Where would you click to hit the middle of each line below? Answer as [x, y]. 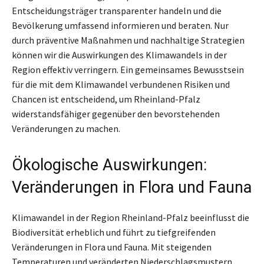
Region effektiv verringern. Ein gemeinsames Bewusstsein [128, 70]
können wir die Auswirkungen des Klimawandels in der [119, 55]
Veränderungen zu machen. [66, 128]
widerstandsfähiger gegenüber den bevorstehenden [116, 114]
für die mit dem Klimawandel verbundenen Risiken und [121, 84]
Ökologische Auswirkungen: [109, 165]
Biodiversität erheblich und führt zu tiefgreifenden [114, 232]
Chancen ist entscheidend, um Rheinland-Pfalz [106, 99]
